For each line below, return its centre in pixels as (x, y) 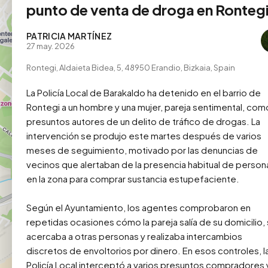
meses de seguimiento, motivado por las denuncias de (142, 150)
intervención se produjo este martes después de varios (144, 136)
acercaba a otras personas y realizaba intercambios (134, 236)
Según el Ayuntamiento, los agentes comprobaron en (138, 208)
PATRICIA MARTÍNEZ (69, 36)
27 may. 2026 (51, 46)
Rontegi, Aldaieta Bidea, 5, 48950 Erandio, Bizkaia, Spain (131, 68)
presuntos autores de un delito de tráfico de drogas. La (143, 121)
